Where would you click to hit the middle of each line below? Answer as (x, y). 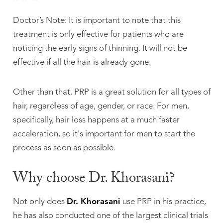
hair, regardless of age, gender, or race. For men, (101, 106)
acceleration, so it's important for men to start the (104, 134)
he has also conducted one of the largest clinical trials (110, 216)
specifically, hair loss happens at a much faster (96, 120)
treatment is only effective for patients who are (98, 34)
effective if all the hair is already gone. (82, 62)
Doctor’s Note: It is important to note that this (97, 20)
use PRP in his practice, (164, 202)
